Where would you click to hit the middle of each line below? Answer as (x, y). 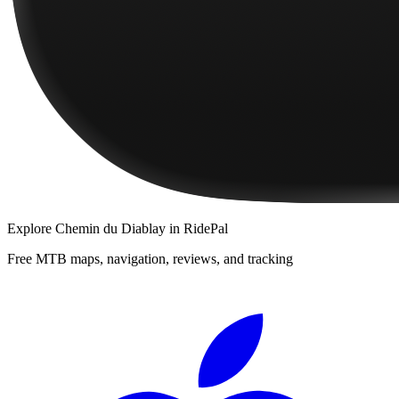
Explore (31, 228)
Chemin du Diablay (110, 228)
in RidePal (197, 228)
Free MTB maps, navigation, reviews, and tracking (150, 258)
